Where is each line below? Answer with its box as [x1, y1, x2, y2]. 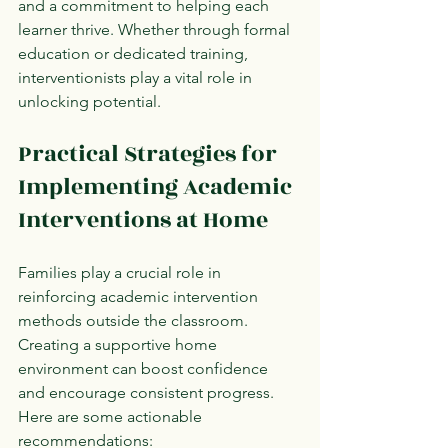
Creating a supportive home [18, 334, 221, 354]
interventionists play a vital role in [18, 67, 256, 87]
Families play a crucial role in [18, 262, 225, 282]
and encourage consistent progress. [18, 382, 278, 402]
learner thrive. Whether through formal [18, 19, 294, 39]
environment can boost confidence [18, 358, 272, 378]
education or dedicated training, [18, 43, 252, 63]
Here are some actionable [18, 406, 206, 426]
